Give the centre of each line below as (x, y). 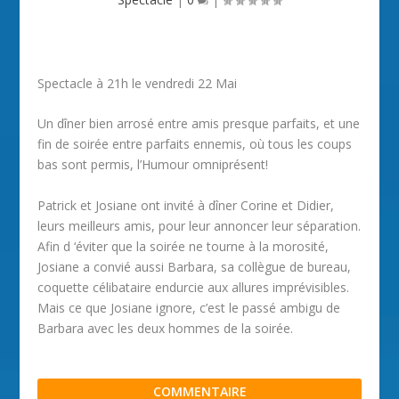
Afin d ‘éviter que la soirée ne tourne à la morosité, (183, 246)
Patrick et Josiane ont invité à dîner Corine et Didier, (186, 205)
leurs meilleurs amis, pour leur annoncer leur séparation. (199, 225)
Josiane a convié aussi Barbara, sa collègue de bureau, (195, 266)
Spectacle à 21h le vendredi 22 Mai (138, 83)
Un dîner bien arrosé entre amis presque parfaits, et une (199, 124)
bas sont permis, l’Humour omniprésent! (153, 165)
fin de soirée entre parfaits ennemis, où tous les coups (195, 144)
